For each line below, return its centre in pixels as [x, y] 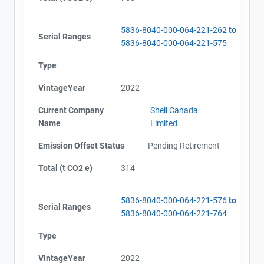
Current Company [71, 110]
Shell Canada [174, 110]
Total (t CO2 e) [65, 168]
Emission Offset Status [81, 145]
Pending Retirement [184, 145]
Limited [164, 123]
